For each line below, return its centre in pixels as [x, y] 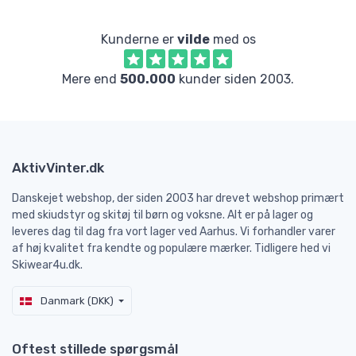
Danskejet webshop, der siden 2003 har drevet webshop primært [178, 198]
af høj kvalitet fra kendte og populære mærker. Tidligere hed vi [171, 248]
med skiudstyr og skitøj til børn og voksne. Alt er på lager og [163, 215]
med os [232, 39]
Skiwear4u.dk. [47, 265]
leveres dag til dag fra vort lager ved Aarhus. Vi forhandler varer [174, 231]
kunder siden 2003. [235, 79]
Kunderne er [139, 39]
